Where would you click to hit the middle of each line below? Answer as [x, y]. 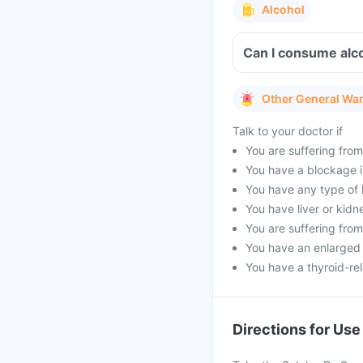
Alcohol [283, 9]
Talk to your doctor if [288, 131]
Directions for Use [297, 329]
